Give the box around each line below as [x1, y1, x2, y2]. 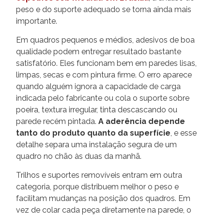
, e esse [170, 128, 197, 138]
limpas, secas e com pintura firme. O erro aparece [16, 70, 192, 79]
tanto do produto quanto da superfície [16, 128, 170, 138]
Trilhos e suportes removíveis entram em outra [16, 170, 182, 180]
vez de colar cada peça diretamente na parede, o [16, 205, 191, 215]
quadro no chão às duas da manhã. [16, 151, 141, 161]
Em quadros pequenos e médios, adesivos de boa [16, 35, 195, 45]
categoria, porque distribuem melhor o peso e [16, 182, 179, 191]
